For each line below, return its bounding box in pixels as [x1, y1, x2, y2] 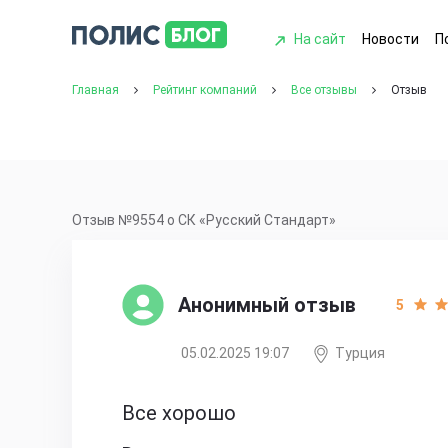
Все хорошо [122, 400, 236, 425]
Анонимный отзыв [178, 292, 356, 317]
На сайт [293, 31, 346, 48]
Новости [361, 31, 419, 48]
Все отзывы [291, 82, 357, 97]
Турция [335, 344, 385, 361]
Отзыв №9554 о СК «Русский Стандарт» [72, 211, 336, 228]
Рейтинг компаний [153, 82, 257, 97]
